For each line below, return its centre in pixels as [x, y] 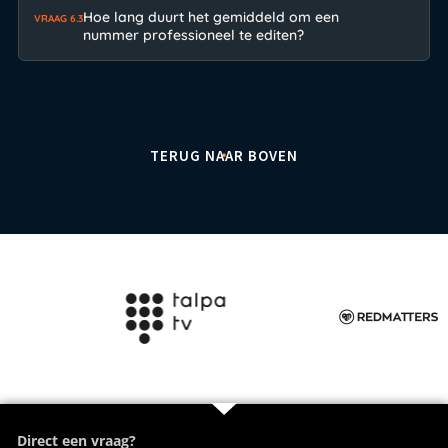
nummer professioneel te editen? [193, 35]
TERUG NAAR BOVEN [224, 155]
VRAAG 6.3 [58, 19]
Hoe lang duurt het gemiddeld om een [210, 17]
